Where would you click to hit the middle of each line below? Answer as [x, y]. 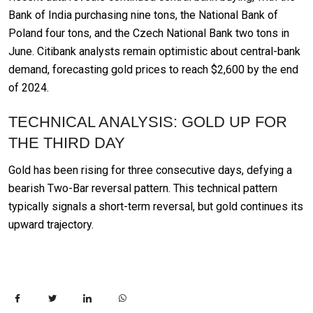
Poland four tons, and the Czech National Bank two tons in [149, 33]
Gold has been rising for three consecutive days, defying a [150, 170]
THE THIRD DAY [67, 143]
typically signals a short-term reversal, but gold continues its [156, 207]
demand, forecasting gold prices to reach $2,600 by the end [153, 69]
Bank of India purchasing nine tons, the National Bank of [143, 15]
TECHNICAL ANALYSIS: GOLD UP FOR [148, 122]
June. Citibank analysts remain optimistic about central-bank [154, 51]
